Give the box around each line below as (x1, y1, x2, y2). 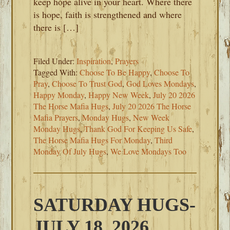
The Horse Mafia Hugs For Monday (33, 135, 151, 145)
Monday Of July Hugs (33, 146, 107, 157)
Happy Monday (33, 89, 85, 100)
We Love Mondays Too (110, 146, 187, 157)
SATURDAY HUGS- (33, 195, 196, 215)
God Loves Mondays (126, 78, 195, 89)
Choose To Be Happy (80, 67, 150, 78)
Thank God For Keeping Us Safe (84, 123, 193, 134)
